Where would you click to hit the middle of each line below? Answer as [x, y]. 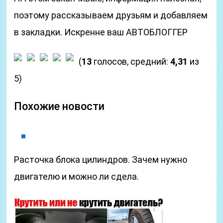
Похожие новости [59, 106]
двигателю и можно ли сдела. [77, 176]
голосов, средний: [131, 61]
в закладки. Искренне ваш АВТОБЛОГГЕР [101, 32]
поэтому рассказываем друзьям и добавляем [111, 15]
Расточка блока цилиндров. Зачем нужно [101, 160]
